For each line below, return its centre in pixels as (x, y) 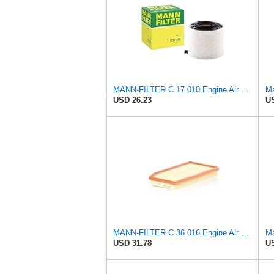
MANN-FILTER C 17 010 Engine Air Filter (245, 89)
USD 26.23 (132, 100)
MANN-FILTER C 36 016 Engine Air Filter (245, 232)
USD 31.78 (132, 243)
